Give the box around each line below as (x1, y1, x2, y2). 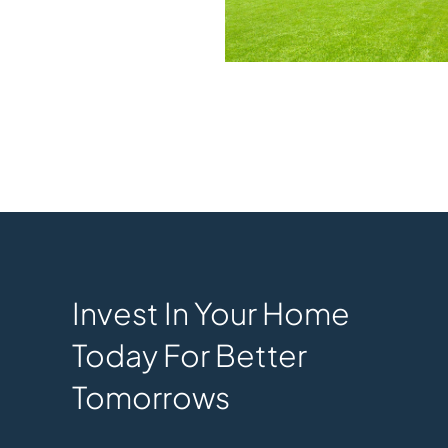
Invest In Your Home (71, 293, 350, 332)
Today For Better (71, 335, 307, 374)
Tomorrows (71, 377, 230, 416)
